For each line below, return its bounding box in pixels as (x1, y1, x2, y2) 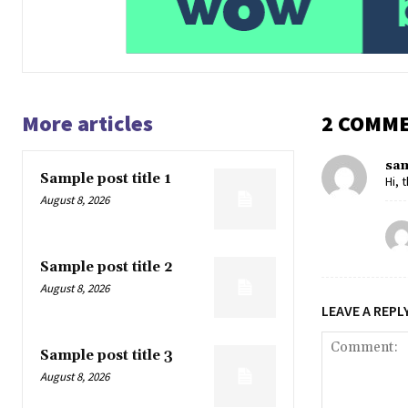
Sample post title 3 (40, 347, 173, 365)
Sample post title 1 (40, 169, 171, 188)
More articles (22, 108, 153, 138)
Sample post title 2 (40, 259, 173, 277)
